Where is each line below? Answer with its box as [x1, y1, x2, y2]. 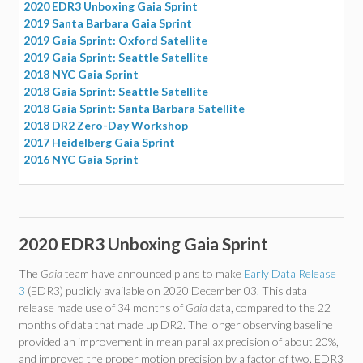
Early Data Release [244, 267, 336, 280]
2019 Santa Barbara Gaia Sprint [23, 16, 192, 30]
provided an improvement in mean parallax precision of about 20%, [19, 335, 339, 348]
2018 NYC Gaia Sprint [23, 67, 139, 81]
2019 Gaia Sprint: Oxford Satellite [23, 33, 207, 47]
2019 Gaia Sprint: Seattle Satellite [23, 50, 208, 64]
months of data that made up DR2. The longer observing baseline [19, 318, 333, 331]
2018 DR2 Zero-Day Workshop [23, 118, 188, 132]
